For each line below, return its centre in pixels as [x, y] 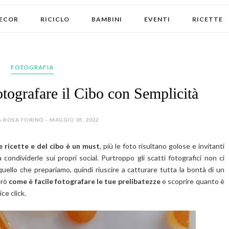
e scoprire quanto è [192, 181]
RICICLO [55, 19]
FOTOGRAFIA [32, 67]
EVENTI [157, 19]
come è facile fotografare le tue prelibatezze [84, 181]
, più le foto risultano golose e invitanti [162, 146]
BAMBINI [107, 19]
